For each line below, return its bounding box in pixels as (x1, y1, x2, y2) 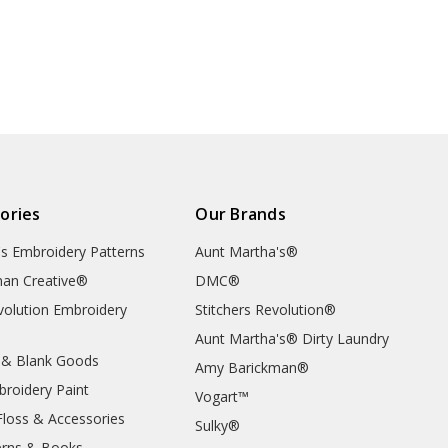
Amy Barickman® (195, 357, 310, 377)
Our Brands (195, 202, 286, 225)
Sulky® (195, 415, 241, 435)
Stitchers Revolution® (195, 299, 337, 319)
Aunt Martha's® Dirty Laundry (195, 328, 390, 348)
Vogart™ (195, 386, 250, 406)
